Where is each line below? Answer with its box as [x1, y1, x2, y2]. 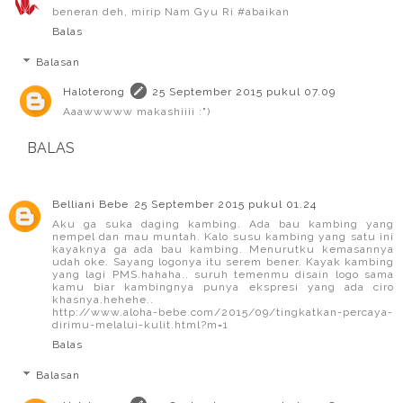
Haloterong [63, 85, 125, 99]
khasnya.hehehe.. [52, 293, 154, 307]
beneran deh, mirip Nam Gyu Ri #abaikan [52, 5, 290, 19]
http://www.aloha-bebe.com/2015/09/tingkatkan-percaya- [52, 306, 393, 319]
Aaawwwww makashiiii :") [63, 105, 210, 119]
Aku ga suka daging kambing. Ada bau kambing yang [52, 218, 394, 231]
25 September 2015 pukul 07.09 [152, 85, 336, 99]
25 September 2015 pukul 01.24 [134, 198, 317, 211]
